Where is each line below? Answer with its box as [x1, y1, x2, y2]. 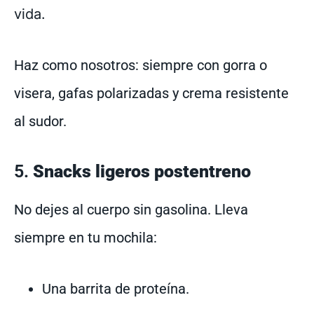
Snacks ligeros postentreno [33, 161, 251, 182]
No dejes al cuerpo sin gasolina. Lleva [14, 201, 248, 219]
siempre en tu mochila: [14, 229, 157, 247]
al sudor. [14, 113, 67, 130]
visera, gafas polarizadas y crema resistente [14, 85, 289, 102]
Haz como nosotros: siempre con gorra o [14, 57, 267, 74]
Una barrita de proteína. [42, 280, 189, 298]
